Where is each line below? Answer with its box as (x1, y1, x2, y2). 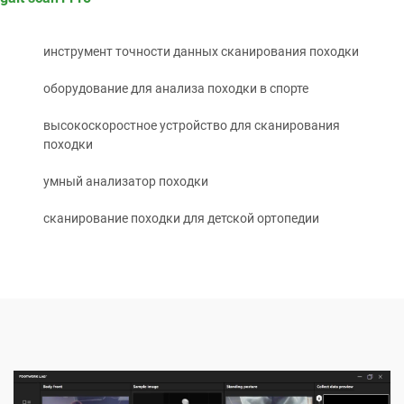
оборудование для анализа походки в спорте (43, 80, 308, 96)
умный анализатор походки (43, 173, 208, 188)
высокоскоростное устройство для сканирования (43, 117, 340, 133)
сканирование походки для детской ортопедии (43, 210, 319, 225)
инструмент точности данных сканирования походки (43, 43, 359, 59)
